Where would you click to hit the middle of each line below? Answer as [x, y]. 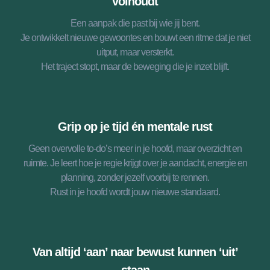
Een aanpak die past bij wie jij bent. [135, 23]
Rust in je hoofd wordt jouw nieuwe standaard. [135, 192]
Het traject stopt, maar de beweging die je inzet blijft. [135, 67]
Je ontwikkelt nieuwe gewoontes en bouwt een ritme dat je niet [135, 38]
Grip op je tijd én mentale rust [135, 127]
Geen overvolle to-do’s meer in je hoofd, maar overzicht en [135, 149]
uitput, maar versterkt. [135, 52]
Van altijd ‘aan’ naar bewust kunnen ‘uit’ [135, 252]
